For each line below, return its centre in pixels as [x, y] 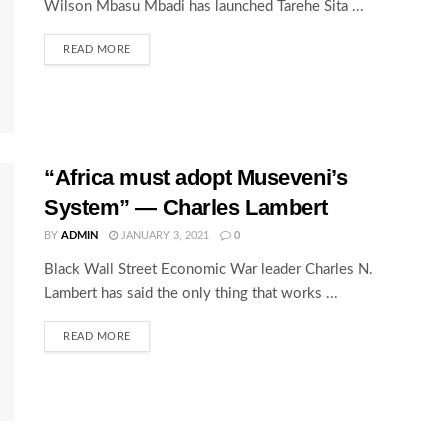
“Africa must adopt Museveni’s [196, 178]
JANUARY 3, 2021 [163, 236]
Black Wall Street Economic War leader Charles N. [208, 270]
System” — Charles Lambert [186, 208]
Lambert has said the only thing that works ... [191, 294]
